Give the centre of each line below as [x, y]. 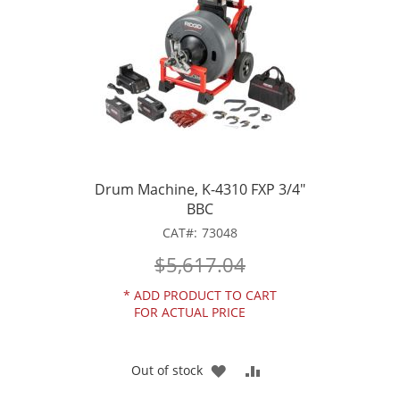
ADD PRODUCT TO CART [205, 295]
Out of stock [167, 371]
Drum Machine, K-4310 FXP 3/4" [200, 190]
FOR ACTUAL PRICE [190, 312]
